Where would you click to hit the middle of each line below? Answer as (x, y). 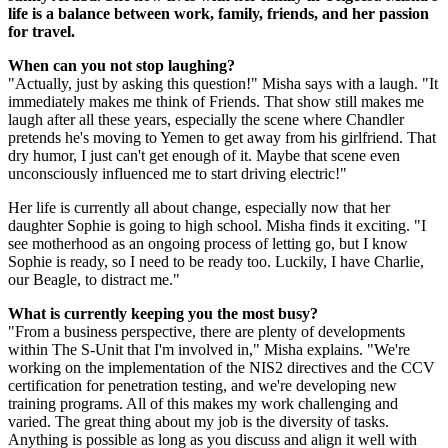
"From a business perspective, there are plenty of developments (206, 331)
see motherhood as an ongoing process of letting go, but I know (208, 243)
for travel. (41, 31)
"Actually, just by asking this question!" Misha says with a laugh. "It (223, 83)
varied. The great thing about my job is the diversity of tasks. (198, 421)
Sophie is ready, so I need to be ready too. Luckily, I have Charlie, (216, 261)
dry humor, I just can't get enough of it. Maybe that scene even (204, 155)
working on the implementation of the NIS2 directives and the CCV (221, 367)
